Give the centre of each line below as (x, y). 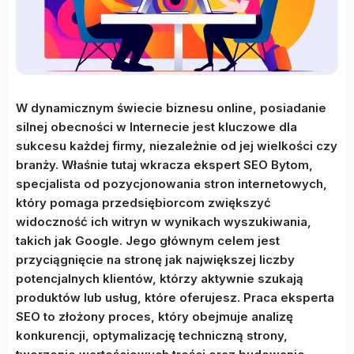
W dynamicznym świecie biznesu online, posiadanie (171, 108)
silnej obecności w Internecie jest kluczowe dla (156, 127)
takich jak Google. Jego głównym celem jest (148, 241)
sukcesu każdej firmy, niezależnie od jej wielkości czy (177, 146)
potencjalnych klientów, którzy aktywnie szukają (160, 279)
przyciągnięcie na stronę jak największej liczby (155, 260)
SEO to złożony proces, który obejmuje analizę (154, 316)
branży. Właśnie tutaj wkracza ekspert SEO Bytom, (164, 165)
